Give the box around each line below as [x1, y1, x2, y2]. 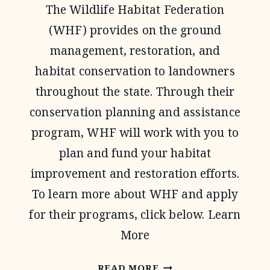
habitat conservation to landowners [35, 63, 235, 79]
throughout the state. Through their [35, 84, 235, 99]
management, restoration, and [49, 43, 221, 58]
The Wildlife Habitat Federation [45, 2, 225, 17]
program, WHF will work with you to [31, 125, 239, 140]
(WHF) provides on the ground [48, 22, 222, 38]
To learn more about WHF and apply [31, 186, 239, 202]
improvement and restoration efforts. [30, 166, 240, 181]
